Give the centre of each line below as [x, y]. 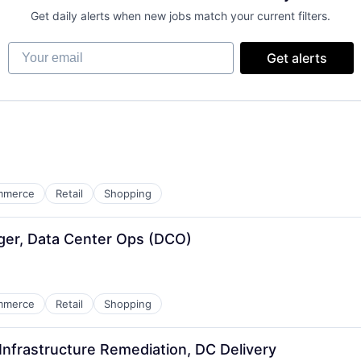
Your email [39, 49]
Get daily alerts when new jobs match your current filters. [180, 16]
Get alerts [297, 58]
